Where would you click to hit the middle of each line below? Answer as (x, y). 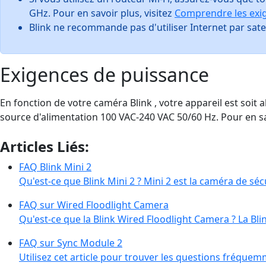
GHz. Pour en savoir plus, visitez (102, 13)
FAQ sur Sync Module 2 (71, 243)
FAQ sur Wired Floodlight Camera (94, 205)
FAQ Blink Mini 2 (55, 167)
